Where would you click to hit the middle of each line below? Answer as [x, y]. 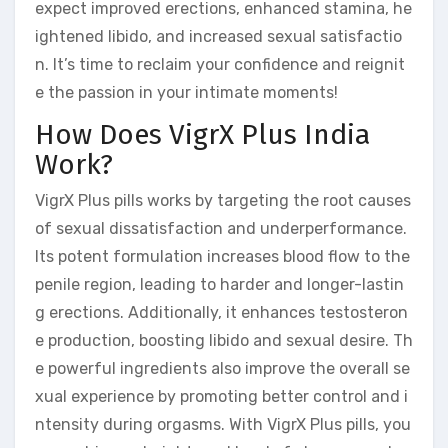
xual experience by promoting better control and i [221, 396]
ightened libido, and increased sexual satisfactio [218, 37]
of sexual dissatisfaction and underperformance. [221, 228]
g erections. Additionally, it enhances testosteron [221, 312]
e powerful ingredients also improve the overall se [222, 368]
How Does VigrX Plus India [202, 135]
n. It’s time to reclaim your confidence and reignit [220, 65]
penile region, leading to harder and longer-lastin [219, 284]
